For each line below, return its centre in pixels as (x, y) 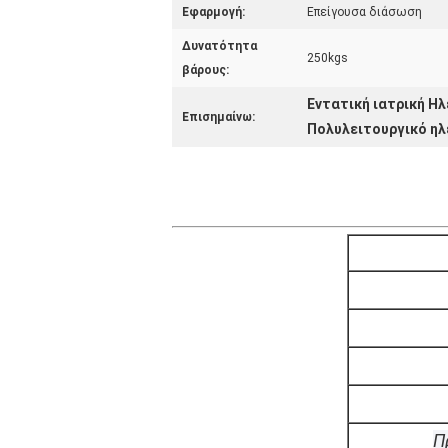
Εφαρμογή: (213, 12)
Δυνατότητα (219, 46)
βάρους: (205, 70)
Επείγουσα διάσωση (364, 12)
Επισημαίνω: (218, 117)
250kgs (327, 58)
